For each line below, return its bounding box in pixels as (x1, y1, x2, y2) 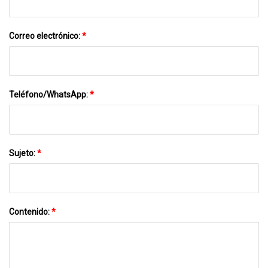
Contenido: (9, 206, 51, 217)
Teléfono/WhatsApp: (9, 89, 90, 99)
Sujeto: (9, 148, 37, 158)
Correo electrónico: (9, 31, 82, 41)
